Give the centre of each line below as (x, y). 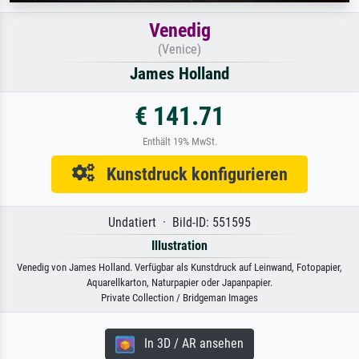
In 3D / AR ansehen (189, 344)
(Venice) (179, 50)
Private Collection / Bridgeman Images (179, 298)
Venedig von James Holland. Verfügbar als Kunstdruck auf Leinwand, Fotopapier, (179, 268)
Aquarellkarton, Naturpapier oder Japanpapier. (179, 283)
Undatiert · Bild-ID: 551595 (179, 223)
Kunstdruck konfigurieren (191, 174)
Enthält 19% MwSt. (179, 142)
